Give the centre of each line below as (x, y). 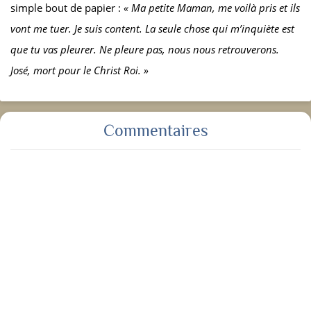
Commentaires (155, 131)
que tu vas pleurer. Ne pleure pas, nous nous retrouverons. (145, 50)
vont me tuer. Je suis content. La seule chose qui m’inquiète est (152, 29)
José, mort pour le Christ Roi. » (79, 70)
